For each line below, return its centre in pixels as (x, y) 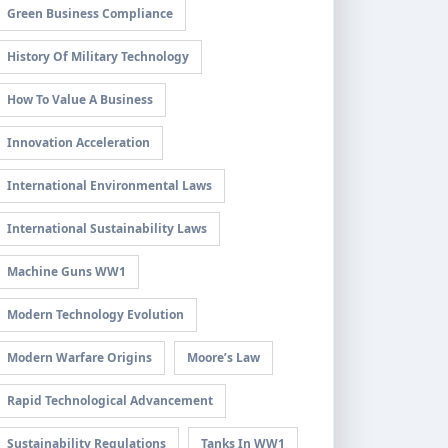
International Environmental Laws (109, 185)
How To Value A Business (80, 99)
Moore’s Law (223, 357)
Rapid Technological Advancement (110, 400)
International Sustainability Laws (107, 228)
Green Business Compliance (90, 13)
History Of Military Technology (98, 56)
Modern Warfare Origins (79, 357)
